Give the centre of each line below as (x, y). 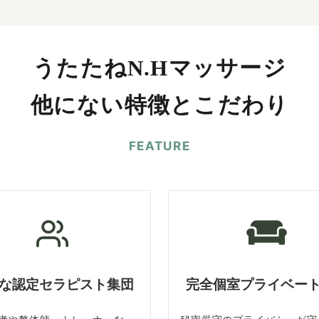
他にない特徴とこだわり (159, 105)
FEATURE (159, 146)
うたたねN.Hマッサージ (159, 68)
